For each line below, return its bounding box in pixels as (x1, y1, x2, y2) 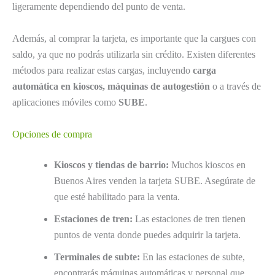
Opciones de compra (12, 128, 92, 139)
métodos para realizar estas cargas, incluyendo (12, 65, 193, 76)
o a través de (210, 81, 261, 92)
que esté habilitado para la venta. (54, 191, 180, 202)
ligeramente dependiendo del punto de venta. (12, 1, 185, 12)
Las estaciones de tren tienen (133, 213, 246, 224)
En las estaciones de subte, (140, 251, 245, 262)
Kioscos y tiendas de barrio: (54, 159, 169, 170)
